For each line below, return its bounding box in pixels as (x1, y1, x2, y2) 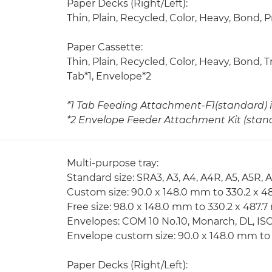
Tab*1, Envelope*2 (67, 70, 151, 82)
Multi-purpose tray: (67, 157, 158, 169)
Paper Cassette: (67, 41, 143, 53)
